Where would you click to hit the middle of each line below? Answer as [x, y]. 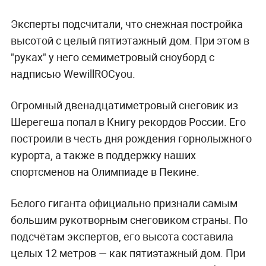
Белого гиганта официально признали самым [124, 203]
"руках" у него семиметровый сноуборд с [112, 57]
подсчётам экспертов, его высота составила [122, 237]
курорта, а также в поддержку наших [103, 155]
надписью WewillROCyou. [73, 74]
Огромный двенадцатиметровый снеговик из [124, 105]
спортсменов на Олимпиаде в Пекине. [105, 172]
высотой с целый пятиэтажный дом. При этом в [130, 41]
